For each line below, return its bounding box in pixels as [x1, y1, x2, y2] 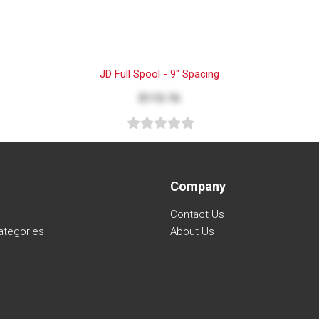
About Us [170, 224, 214, 238]
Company [170, 178, 226, 194]
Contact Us [170, 207, 224, 221]
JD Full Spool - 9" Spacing [100, 67, 219, 80]
